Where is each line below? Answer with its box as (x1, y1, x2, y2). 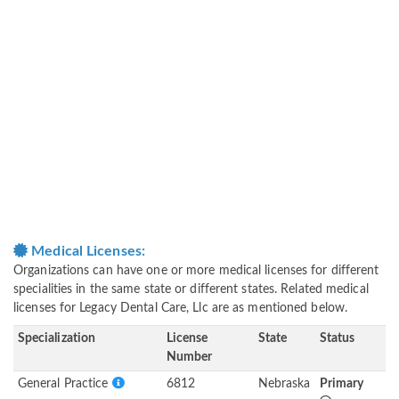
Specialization (17, 332, 96, 346)
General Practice (17, 378, 112, 391)
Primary (319, 378, 364, 391)
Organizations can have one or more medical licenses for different (13, 265, 379, 278)
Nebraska (257, 378, 311, 391)
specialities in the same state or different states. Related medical (13, 283, 369, 297)
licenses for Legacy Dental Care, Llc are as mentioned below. (13, 302, 348, 315)
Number (166, 351, 213, 364)
